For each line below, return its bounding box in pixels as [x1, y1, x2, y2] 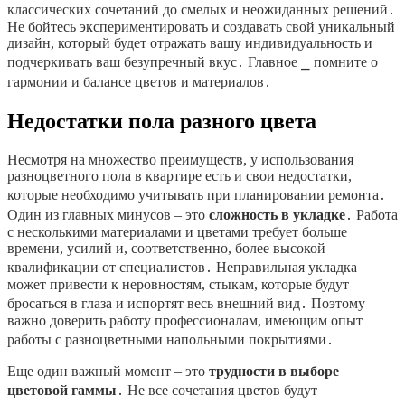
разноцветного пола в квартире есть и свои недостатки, [7, 168, 352, 184]
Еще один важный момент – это [7, 363, 209, 380]
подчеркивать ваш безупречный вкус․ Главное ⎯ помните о [7, 54, 378, 71]
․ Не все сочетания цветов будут [117, 382, 317, 399]
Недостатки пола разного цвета [7, 109, 316, 134]
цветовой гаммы [7, 382, 117, 399]
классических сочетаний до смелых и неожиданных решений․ [7, 2, 395, 18]
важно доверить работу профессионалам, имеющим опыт [7, 313, 363, 329]
